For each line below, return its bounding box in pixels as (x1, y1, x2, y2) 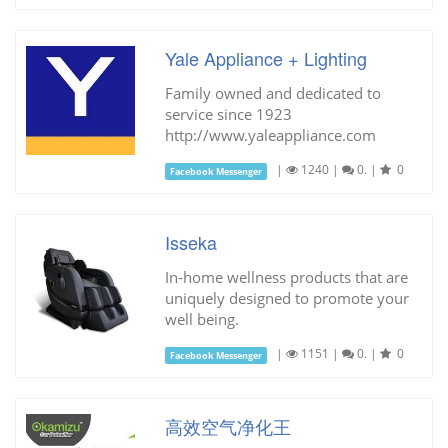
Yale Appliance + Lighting (164, 45, 367, 72)
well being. (164, 309, 239, 330)
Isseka (164, 229, 217, 256)
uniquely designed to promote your (164, 288, 409, 309)
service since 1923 (164, 104, 292, 125)
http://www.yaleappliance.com (164, 125, 376, 146)
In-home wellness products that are (164, 267, 408, 288)
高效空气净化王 (164, 413, 291, 440)
